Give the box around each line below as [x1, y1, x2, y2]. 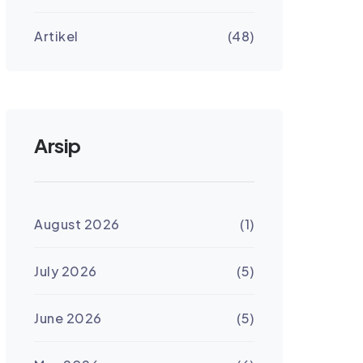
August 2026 [34, 216, 120, 233]
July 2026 [34, 263, 97, 280]
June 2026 [34, 310, 102, 327]
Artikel [34, 28, 79, 45]
